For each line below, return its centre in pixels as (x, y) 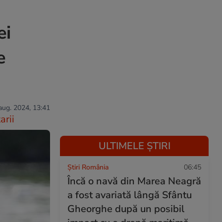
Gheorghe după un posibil (126, 209)
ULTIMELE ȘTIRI (134, 146)
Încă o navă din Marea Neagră (134, 181)
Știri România (88, 167)
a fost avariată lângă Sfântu (130, 195)
